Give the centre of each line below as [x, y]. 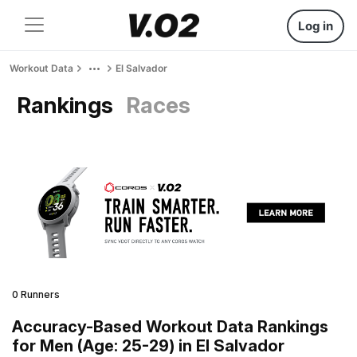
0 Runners [36, 294]
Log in [316, 26]
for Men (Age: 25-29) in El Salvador [148, 345]
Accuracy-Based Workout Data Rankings [170, 326]
